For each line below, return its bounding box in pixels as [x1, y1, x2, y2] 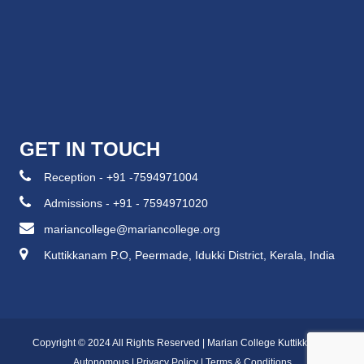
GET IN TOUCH [19, 138, 160, 161]
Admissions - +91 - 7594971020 [44, 197, 208, 210]
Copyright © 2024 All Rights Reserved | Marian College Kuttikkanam [32, 337, 332, 349]
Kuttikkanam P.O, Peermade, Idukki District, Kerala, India [44, 249, 335, 262]
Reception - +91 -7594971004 [44, 171, 198, 184]
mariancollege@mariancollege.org [44, 223, 220, 236]
